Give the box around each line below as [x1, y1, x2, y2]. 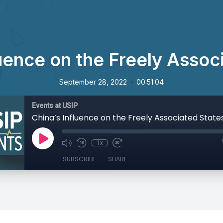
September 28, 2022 [59, 78, 127, 86]
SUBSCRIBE [63, 155, 96, 163]
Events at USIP [32, 102, 78, 110]
